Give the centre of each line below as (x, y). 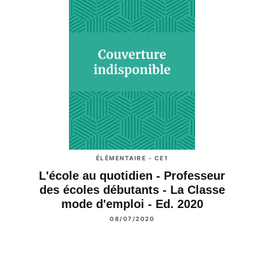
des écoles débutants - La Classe (132, 189)
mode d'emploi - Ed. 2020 (132, 204)
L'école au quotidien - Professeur (132, 175)
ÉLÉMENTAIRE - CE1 (132, 158)
